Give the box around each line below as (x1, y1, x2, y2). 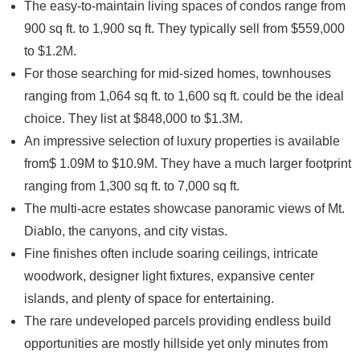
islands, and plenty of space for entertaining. (24, 292, 274, 306)
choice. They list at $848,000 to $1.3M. (24, 112, 243, 126)
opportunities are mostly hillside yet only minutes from (24, 337, 328, 351)
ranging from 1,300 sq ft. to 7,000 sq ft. (24, 179, 239, 194)
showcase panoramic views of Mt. (150, 202, 345, 216)
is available (272, 134, 340, 149)
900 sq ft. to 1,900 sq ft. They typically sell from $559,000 (24, 22, 345, 36)
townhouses (259, 67, 331, 81)
